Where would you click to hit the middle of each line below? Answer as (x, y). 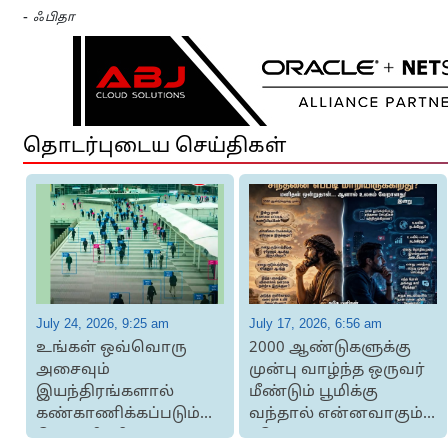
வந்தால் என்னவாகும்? (339, 414)
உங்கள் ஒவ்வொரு (111, 348)
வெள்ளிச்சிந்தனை (113, 436)
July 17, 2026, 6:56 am (315, 323)
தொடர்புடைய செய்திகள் (154, 147)
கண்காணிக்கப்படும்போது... (148, 414)
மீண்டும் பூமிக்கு (313, 392)
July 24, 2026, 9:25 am (102, 323)
